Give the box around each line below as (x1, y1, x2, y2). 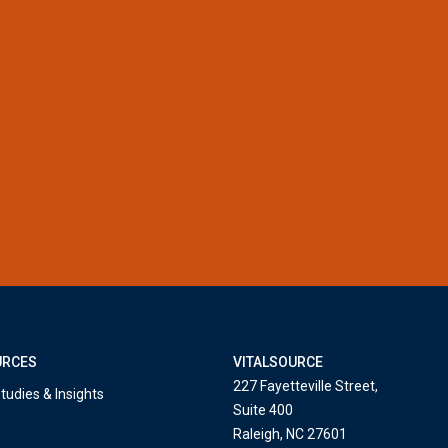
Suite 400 (233, 402, 293, 419)
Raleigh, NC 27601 (233, 426, 347, 443)
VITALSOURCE (233, 354, 323, 371)
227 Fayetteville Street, (233, 378, 378, 395)
